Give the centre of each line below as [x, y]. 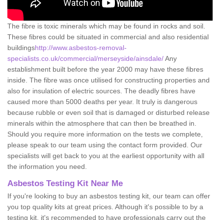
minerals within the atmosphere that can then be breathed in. [102, 123]
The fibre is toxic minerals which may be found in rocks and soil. [106, 26]
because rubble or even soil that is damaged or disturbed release [109, 112]
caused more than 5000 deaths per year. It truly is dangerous [102, 101]
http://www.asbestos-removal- [81, 47]
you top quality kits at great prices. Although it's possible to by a [105, 206]
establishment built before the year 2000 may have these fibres [105, 69]
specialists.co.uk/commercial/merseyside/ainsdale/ [86, 58]
